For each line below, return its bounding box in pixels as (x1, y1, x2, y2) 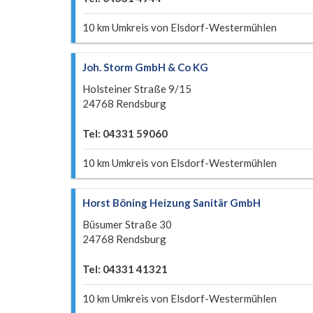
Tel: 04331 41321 (82, 263, 168, 275)
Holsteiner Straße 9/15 (82, 82, 191, 95)
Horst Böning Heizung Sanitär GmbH (82, 196, 261, 209)
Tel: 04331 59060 (82, 127, 168, 140)
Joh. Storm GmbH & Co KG (82, 61, 208, 73)
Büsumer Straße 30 (82, 218, 172, 231)
